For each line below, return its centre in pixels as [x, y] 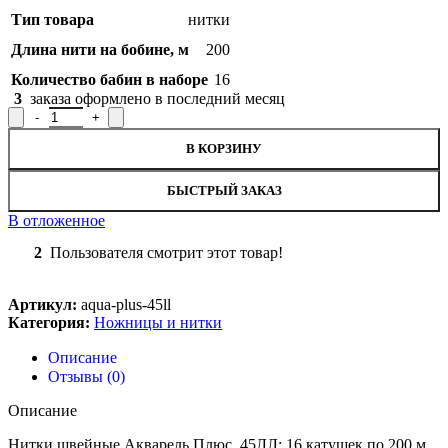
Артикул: [44, 305]
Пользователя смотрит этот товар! [166, 253]
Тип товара [52, 20]
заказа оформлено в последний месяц [157, 99]
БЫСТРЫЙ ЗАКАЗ [224, 191]
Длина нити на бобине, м [100, 50]
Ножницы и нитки [158, 323]
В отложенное [56, 221]
